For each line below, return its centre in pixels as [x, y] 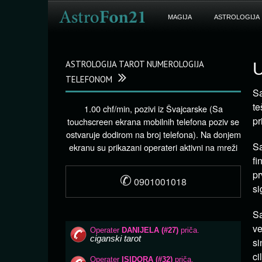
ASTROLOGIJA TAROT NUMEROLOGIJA [135, 64]
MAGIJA [180, 17]
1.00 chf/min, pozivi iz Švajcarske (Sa [153, 108]
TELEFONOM [89, 79]
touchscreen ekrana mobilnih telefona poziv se [153, 121]
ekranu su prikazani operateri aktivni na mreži [153, 147]
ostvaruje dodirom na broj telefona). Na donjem [153, 134]
